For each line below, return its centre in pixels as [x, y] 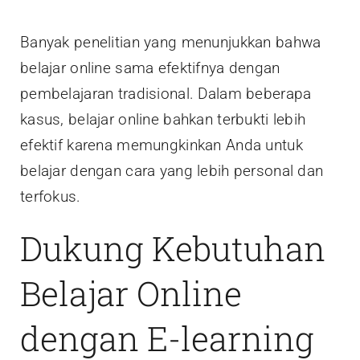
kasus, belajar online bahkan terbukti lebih [163, 119]
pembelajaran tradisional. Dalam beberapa [166, 93]
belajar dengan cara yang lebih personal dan [172, 170]
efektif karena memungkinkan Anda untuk [162, 145]
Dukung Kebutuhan [173, 247]
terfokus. [51, 196]
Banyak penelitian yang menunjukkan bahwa [171, 42]
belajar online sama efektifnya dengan [150, 67]
